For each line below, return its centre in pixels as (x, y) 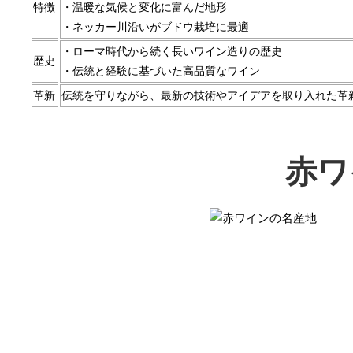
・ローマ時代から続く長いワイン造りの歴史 (172, 51)
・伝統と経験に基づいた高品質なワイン (161, 71)
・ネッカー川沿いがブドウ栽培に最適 (155, 27)
